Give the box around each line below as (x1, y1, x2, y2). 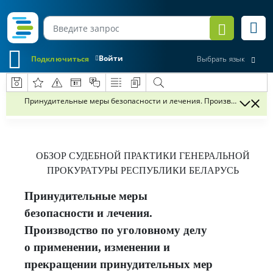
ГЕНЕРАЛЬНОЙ (179, 151, 250, 161)
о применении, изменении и (24, 241, 170, 253)
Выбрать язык (196, 54, 245, 65)
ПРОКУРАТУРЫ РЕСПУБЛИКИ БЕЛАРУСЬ (46, 165, 239, 175)
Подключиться (31, 53, 90, 64)
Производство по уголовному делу (24, 224, 207, 236)
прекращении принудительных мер (24, 258, 213, 271)
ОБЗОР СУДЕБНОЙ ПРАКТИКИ (35, 151, 179, 161)
